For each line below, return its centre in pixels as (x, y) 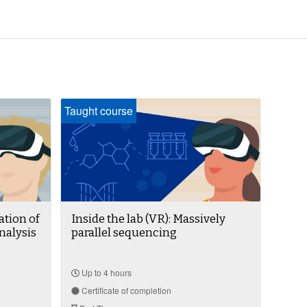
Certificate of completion (125, 291)
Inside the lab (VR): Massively (148, 219)
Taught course (98, 111)
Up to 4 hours (105, 273)
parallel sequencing (124, 233)
